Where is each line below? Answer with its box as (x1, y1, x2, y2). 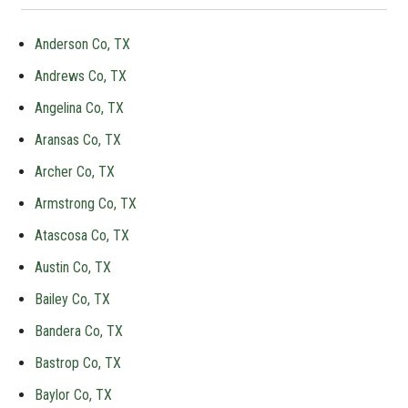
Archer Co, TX (35, 163, 115, 180)
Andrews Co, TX (35, 67, 127, 85)
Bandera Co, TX (35, 322, 123, 340)
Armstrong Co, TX (35, 195, 137, 212)
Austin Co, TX (35, 259, 111, 276)
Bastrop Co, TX (35, 354, 121, 372)
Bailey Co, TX (35, 291, 110, 308)
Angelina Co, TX (35, 99, 124, 117)
